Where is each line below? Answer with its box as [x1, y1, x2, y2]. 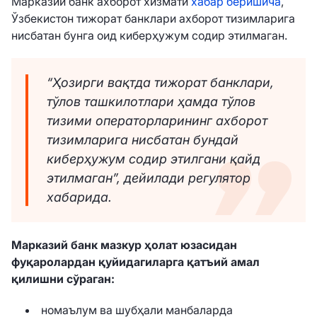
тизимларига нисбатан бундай [47, 132, 238, 148]
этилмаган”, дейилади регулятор [47, 171, 250, 186]
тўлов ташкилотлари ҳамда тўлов [47, 94, 255, 110]
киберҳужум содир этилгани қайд [47, 151, 260, 167]
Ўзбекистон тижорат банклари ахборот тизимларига [11, 11, 295, 25]
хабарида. [47, 190, 112, 205]
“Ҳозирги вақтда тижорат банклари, [47, 75, 274, 91]
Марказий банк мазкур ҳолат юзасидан [11, 237, 237, 252]
